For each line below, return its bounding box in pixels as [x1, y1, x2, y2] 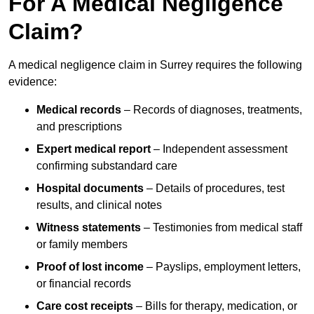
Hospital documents [36, 182, 144, 195]
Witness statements [36, 221, 141, 234]
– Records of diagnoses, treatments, [121, 104, 302, 116]
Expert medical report [36, 143, 151, 156]
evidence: [8, 76, 57, 88]
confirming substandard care [36, 160, 177, 172]
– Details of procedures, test [144, 182, 285, 195]
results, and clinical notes [36, 199, 162, 212]
